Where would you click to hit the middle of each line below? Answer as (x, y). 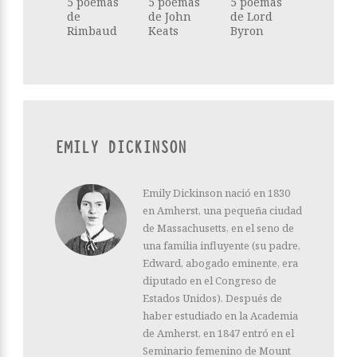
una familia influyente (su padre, (222, 246)
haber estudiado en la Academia (220, 316)
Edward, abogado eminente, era (220, 263)
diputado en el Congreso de (210, 281)
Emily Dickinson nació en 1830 (216, 193)
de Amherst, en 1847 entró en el (218, 333)
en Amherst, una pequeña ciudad (222, 211)
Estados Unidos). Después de (212, 298)
